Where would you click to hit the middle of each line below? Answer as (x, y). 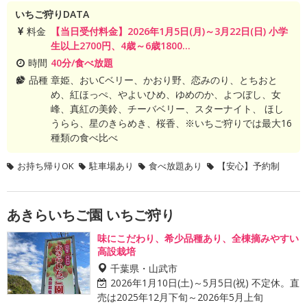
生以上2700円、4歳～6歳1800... (120, 46)
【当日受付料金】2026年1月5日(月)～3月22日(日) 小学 (169, 31)
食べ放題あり (175, 166)
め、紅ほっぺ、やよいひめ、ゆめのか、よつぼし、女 (165, 94)
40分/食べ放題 (82, 63)
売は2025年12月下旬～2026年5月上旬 (180, 297)
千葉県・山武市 (144, 268)
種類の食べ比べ (84, 137)
